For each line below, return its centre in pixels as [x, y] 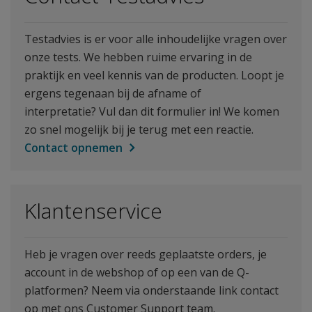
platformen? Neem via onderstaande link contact [151, 290]
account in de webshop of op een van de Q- [137, 272]
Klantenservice [93, 211]
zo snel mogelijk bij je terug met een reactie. [139, 130]
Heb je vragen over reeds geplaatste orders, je [146, 254]
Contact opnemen [73, 148]
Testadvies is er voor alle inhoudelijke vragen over [156, 39]
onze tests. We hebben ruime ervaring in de [138, 57]
